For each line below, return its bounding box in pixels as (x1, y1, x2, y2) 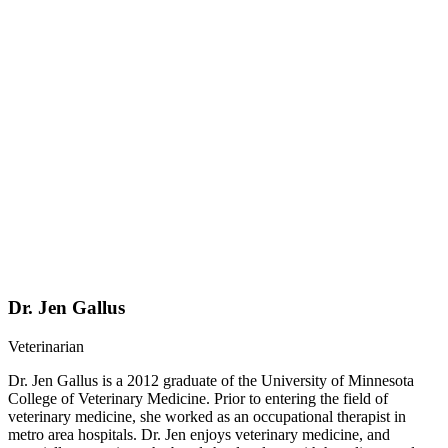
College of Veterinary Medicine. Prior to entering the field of (8, 390, 388, 408)
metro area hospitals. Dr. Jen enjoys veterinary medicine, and (8, 426, 390, 444)
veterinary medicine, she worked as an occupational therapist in (8, 408, 406, 426)
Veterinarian (8, 338, 84, 356)
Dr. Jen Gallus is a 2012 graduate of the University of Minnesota (8, 372, 414, 390)
